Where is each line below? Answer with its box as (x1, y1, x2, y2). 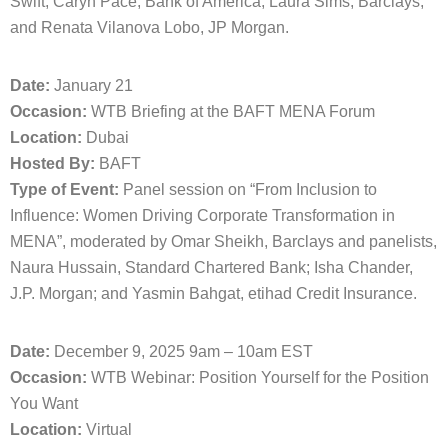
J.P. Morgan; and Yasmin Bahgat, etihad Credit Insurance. (10, 285, 417, 302)
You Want (10, 395, 78, 412)
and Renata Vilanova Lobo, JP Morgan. (10, 19, 289, 36)
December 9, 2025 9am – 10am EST (50, 343, 313, 360)
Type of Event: (10, 181, 119, 198)
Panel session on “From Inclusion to (119, 181, 377, 198)
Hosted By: (10, 155, 95, 172)
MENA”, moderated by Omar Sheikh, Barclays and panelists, (10, 233, 437, 250)
